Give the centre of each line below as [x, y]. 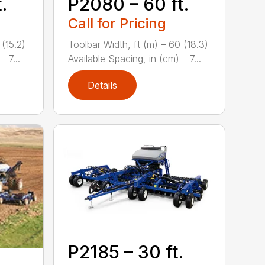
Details [103, 85]
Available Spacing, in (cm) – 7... [135, 58]
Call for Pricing [117, 23]
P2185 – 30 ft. [126, 252]
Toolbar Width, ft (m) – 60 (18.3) [138, 44]
